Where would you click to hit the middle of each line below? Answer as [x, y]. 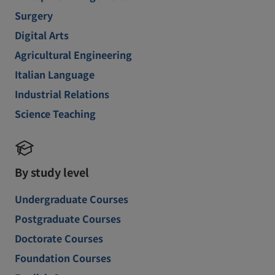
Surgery [34, 15]
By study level [52, 172]
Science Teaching [55, 114]
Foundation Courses [63, 258]
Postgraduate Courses [68, 219]
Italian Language [55, 74]
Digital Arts [42, 35]
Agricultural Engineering [73, 55]
